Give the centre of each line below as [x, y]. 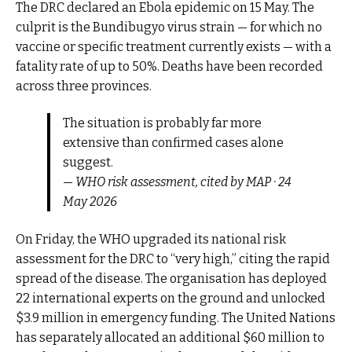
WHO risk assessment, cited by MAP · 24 [183, 182]
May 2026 [90, 202]
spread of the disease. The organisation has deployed [171, 278]
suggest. [88, 163]
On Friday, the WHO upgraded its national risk [151, 239]
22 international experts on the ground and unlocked [170, 298]
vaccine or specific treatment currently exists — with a [174, 46]
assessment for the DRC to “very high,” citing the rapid [173, 258]
